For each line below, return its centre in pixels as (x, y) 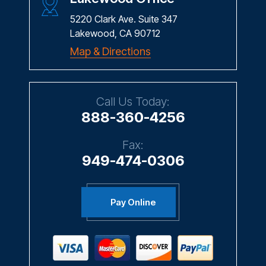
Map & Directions (110, 49)
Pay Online (133, 199)
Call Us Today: (133, 99)
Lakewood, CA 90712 (115, 31)
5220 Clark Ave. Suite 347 (124, 16)
